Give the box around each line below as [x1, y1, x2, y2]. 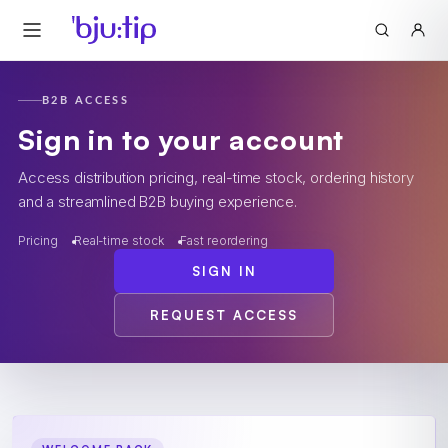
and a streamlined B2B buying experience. [18, 192, 298, 211]
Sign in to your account [18, 122, 345, 157]
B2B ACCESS [42, 95, 130, 106]
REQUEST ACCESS [150, 306, 298, 323]
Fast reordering [179, 233, 269, 248]
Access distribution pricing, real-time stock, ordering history [18, 168, 414, 187]
